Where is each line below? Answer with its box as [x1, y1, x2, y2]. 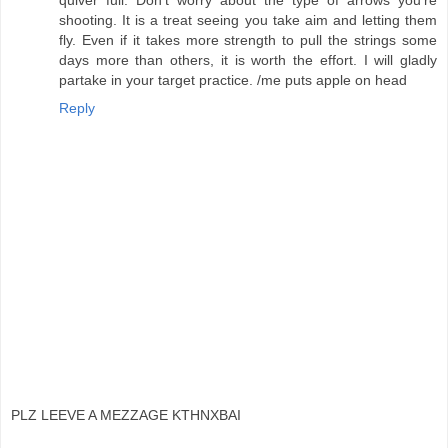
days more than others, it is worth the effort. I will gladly [59, 51, 437, 68]
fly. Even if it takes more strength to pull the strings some [59, 31, 437, 48]
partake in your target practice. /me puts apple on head [59, 71, 407, 88]
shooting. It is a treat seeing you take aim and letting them [59, 11, 437, 28]
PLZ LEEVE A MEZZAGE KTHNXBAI [11, 407, 241, 424]
